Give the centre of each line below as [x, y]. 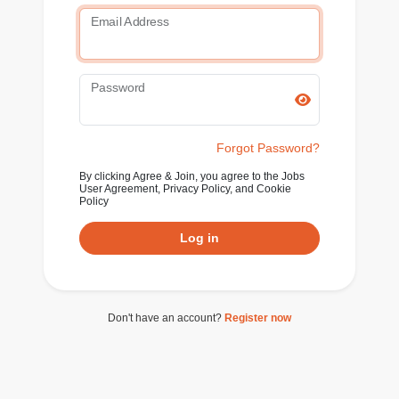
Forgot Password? [268, 147]
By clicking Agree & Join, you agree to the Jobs [192, 176]
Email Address [130, 21]
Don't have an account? [166, 318]
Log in [199, 237]
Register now [258, 318]
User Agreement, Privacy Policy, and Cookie [185, 188]
